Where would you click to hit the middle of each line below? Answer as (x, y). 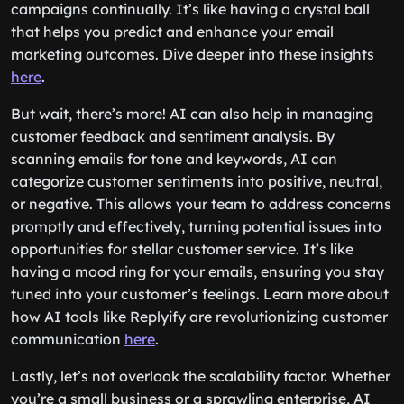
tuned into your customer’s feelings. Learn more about (200, 294)
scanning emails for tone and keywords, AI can (174, 159)
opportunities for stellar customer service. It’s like (182, 249)
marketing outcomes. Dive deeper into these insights (193, 54)
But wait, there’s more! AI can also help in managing (192, 114)
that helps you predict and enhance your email (172, 32)
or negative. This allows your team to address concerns (201, 204)
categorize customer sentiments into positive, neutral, (197, 181)
